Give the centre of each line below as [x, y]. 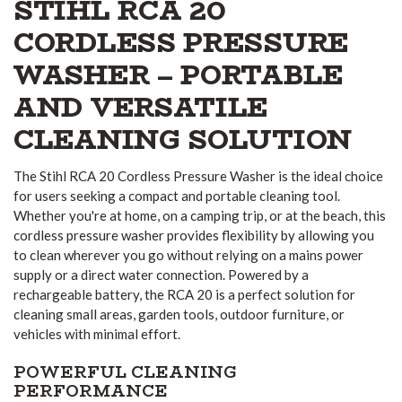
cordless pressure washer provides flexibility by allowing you [194, 235]
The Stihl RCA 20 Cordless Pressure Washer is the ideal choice [198, 175]
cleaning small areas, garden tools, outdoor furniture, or [179, 314]
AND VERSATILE [141, 107]
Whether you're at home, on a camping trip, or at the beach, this [200, 215]
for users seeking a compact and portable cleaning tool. [177, 195]
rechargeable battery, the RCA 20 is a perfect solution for [184, 294]
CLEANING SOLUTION [183, 139]
